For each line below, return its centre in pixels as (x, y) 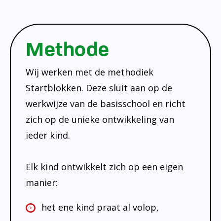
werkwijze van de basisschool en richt (106, 103)
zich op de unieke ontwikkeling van (100, 119)
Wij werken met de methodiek (90, 72)
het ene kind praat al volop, (100, 207)
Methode (68, 49)
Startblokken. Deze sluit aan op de (99, 88)
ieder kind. (48, 135)
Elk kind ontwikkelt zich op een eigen (104, 166)
